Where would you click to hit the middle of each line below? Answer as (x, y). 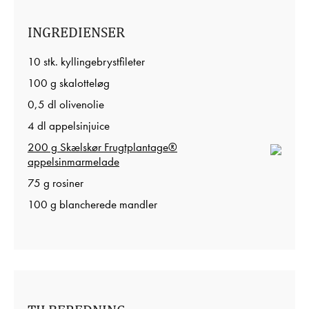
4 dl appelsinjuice (69, 126)
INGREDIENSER (76, 32)
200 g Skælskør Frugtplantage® (102, 147)
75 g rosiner (56, 183)
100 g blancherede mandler (92, 204)
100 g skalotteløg (69, 83)
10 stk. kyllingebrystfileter (86, 61)
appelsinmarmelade (73, 161)
